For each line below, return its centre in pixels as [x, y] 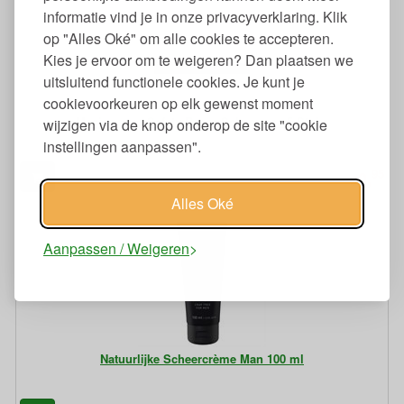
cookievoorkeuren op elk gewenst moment [178, 103]
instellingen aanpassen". [122, 146]
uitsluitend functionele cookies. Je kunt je [174, 81]
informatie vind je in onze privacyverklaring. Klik [195, 16]
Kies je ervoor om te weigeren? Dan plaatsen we [198, 60]
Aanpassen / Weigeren [116, 248]
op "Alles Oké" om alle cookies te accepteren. [188, 38]
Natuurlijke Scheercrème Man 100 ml [202, 358]
